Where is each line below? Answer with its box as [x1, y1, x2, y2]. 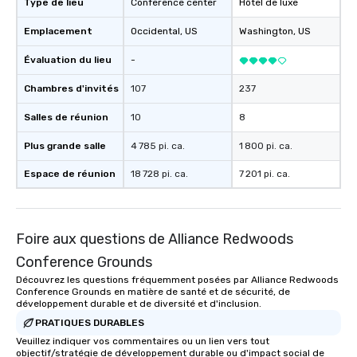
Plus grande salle [24, 140, 106, 152]
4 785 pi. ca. [131, 140, 185, 152]
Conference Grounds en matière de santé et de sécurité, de [16, 286, 290, 298]
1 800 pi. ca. [239, 140, 292, 152]
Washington [239, 25, 293, 37]
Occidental [131, 25, 180, 37]
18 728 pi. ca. [131, 168, 188, 180]
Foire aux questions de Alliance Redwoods [16, 230, 293, 249]
